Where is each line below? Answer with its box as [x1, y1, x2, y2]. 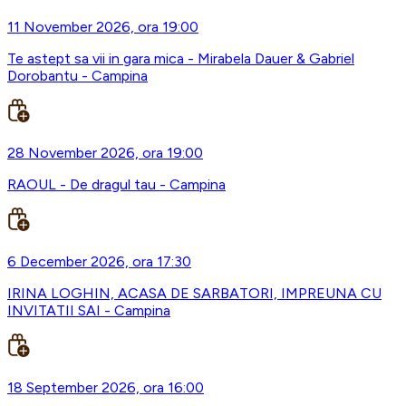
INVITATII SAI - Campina [7, 302, 170, 320]
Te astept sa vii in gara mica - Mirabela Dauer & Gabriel [7, 50, 354, 68]
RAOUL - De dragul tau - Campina [7, 176, 226, 194]
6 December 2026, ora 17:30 [7, 253, 191, 271]
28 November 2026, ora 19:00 [7, 144, 203, 162]
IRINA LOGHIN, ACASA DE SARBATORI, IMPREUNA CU [7, 285, 382, 303]
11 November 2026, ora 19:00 [7, 18, 198, 36]
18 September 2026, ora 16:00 [7, 379, 204, 397]
